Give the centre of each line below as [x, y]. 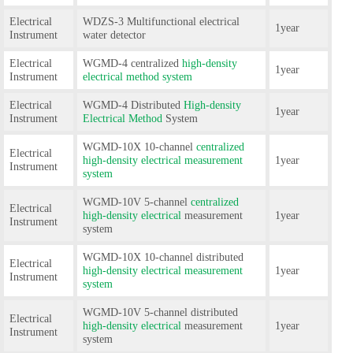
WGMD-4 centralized [133, 63]
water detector [115, 34]
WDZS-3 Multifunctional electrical [162, 21]
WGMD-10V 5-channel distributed [161, 312]
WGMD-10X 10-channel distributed [163, 256]
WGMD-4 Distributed [134, 104]
